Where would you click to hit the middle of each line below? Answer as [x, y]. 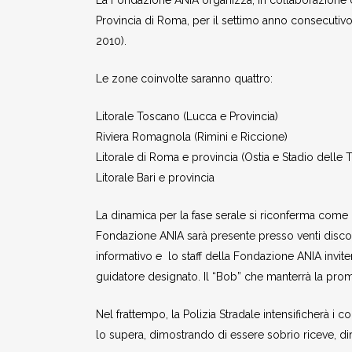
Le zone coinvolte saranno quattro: [184, 79]
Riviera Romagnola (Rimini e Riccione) [192, 137]
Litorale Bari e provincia [155, 178]
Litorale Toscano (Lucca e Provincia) [187, 116]
